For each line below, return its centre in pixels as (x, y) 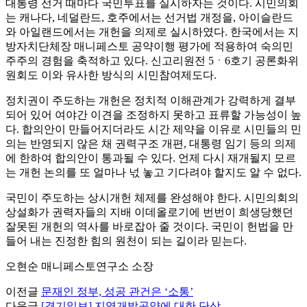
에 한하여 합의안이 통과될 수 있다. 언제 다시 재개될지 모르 (151, 158)
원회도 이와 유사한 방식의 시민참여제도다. (111, 75)
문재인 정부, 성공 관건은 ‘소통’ (117, 291)
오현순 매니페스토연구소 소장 (79, 266)
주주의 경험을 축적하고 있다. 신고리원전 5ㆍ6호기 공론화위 (152, 60)
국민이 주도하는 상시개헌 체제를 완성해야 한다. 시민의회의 (152, 197)
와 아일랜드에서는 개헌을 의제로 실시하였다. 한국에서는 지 (152, 32)
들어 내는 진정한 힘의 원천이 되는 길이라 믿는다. (126, 241)
